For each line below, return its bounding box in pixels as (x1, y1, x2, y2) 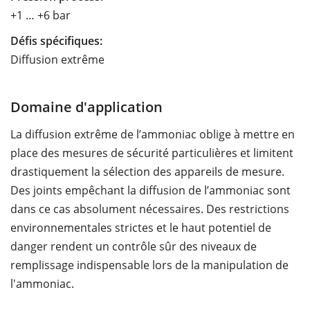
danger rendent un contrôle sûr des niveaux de (10, 238, 257, 254)
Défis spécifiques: (10, 33, 102, 48)
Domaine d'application (10, 96, 163, 116)
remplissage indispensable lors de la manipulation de (10, 257, 289, 273)
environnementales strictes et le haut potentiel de (10, 219, 271, 235)
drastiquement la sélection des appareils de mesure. (10, 163, 284, 179)
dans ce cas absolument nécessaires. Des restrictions (10, 201, 289, 217)
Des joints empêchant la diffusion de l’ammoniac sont (10, 182, 291, 198)
